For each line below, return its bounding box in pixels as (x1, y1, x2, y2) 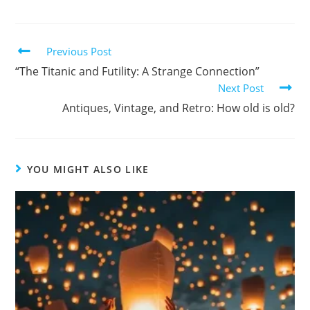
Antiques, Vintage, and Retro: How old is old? (62, 100, 295, 116)
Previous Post (46, 44, 112, 59)
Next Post (217, 81, 264, 95)
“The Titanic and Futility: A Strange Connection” (15, 64, 260, 80)
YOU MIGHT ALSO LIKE (26, 163, 149, 176)
